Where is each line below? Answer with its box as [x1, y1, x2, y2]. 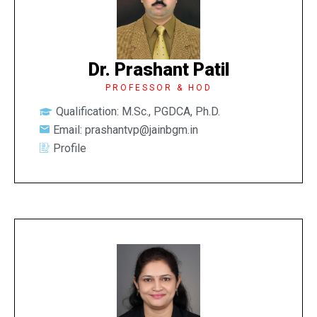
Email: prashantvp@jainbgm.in [53, 122, 198, 137]
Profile [53, 141, 86, 155]
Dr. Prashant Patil [88, 59, 229, 80]
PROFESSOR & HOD [105, 82, 212, 93]
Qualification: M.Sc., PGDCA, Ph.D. [55, 104, 220, 118]
